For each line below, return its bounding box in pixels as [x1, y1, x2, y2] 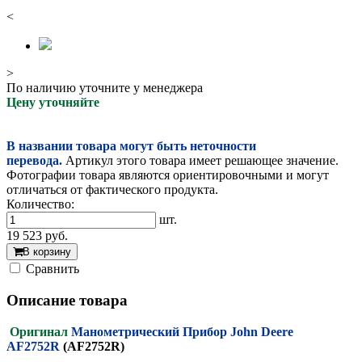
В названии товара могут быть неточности [6, 139, 256, 154]
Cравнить [26, 262, 79, 276]
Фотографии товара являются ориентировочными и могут [6, 168, 329, 183]
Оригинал [10, 324, 68, 339]
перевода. [6, 154, 62, 168]
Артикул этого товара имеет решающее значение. [62, 154, 342, 168]
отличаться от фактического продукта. [6, 183, 218, 197]
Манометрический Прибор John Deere [71, 324, 293, 339]
